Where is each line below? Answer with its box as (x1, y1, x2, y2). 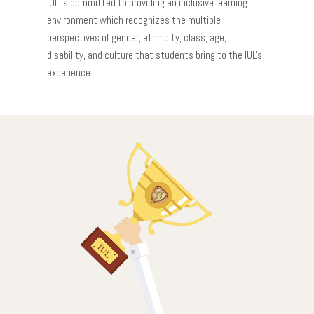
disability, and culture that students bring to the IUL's (47, 48, 263, 62)
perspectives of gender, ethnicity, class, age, (47, 31, 227, 45)
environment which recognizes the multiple (47, 13, 221, 27)
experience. (47, 66, 93, 80)
